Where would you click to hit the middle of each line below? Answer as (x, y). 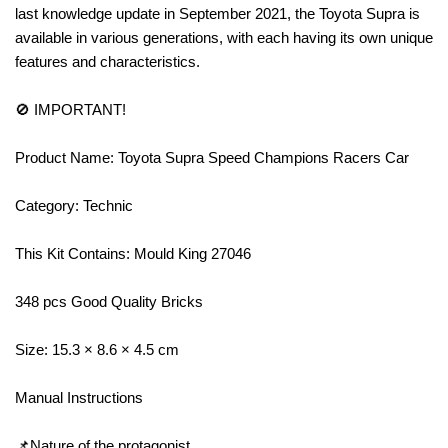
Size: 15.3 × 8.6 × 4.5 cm (97, 349)
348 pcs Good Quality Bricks (111, 301)
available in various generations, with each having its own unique (224, 37)
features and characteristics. (107, 61)
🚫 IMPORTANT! (72, 109)
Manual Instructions (81, 397)
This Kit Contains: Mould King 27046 (135, 253)
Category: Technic (74, 205)
